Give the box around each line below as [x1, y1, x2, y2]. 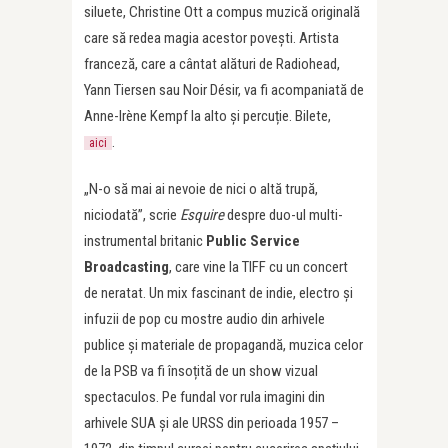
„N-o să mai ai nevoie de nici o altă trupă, [84, 180, 318, 199]
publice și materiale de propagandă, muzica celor [84, 336, 363, 355]
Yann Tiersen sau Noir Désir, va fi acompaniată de [84, 81, 364, 100]
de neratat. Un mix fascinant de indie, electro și [84, 284, 353, 303]
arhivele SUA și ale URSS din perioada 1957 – [84, 414, 339, 433]
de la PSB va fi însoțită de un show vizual [84, 362, 318, 381]
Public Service [206, 232, 300, 251]
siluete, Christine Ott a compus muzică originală [84, 3, 360, 22]
